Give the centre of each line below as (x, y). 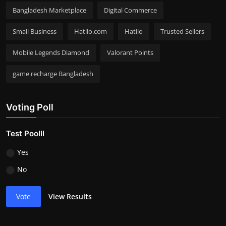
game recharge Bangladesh (53, 74)
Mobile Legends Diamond (51, 53)
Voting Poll (30, 107)
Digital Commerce (130, 10)
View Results (70, 196)
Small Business (35, 32)
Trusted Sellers (182, 32)
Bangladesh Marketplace (49, 10)
